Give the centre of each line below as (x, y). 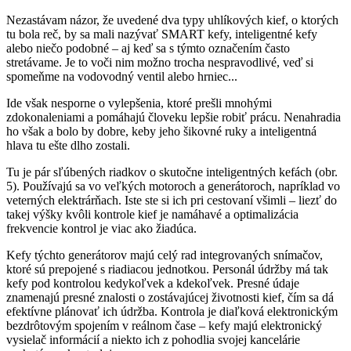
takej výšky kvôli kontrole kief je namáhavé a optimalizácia (152, 215)
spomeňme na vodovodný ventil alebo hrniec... (122, 77)
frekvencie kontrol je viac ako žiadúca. (101, 229)
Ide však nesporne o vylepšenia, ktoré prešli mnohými (139, 103)
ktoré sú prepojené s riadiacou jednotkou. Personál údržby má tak (167, 270)
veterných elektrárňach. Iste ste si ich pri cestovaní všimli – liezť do (172, 201)
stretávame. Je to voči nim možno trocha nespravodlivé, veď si (160, 63)
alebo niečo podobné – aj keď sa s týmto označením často (148, 49)
